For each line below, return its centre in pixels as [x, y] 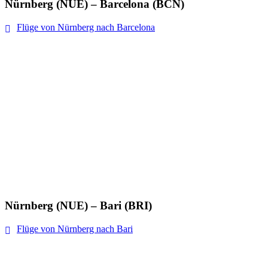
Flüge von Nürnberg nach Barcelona [86, 27]
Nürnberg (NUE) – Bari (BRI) [78, 205]
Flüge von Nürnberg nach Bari [75, 229]
